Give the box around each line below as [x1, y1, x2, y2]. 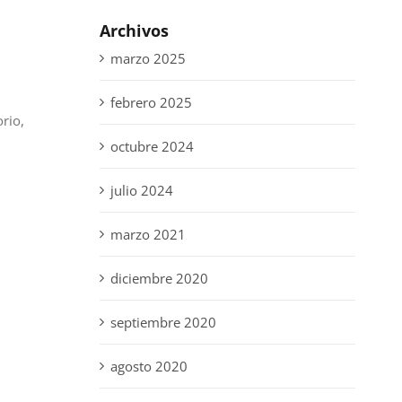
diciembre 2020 [109, 269, 208, 288]
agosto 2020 [109, 357, 188, 376]
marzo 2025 [109, 49, 186, 68]
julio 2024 [109, 181, 173, 200]
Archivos [99, 20, 169, 42]
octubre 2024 [109, 137, 194, 156]
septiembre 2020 [109, 313, 216, 332]
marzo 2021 [109, 225, 186, 244]
